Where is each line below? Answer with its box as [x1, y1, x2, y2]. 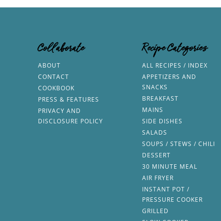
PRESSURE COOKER [142, 195, 203, 204]
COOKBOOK [37, 84, 74, 93]
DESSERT [142, 151, 171, 160]
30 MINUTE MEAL [142, 162, 197, 171]
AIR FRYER [142, 174, 174, 183]
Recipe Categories [142, 44, 208, 58]
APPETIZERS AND [142, 73, 196, 81]
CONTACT [37, 73, 69, 81]
